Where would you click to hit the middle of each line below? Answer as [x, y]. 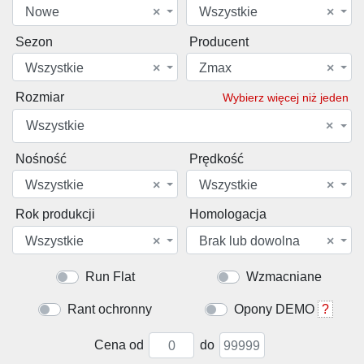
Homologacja [228, 214]
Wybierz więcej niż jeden [286, 98]
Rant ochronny [110, 310]
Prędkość [217, 158]
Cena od [119, 345]
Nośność [41, 158]
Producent [219, 41]
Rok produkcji [55, 214]
